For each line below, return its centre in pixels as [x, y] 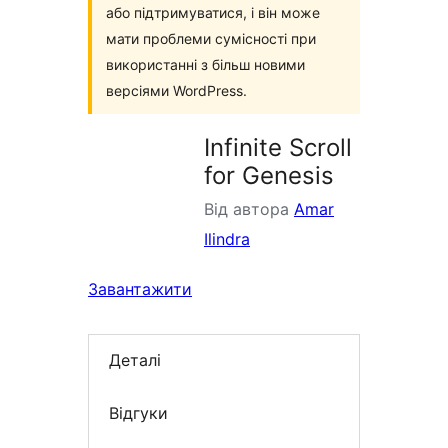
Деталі [135, 360]
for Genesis [269, 175]
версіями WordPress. [176, 90]
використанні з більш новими [205, 64]
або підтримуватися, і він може [213, 12]
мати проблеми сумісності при [211, 38]
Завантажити [140, 289]
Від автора [249, 209]
